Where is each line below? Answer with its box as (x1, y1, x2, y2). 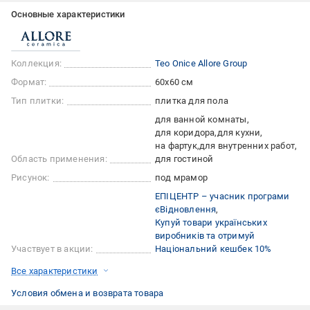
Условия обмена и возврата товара (11, 287, 164, 298)
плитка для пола (155, 95, 228, 106)
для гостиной (155, 153, 214, 164)
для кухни (217, 127, 261, 138)
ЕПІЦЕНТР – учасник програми (155, 190, 290, 201)
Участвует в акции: (11, 243, 93, 254)
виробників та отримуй (155, 230, 255, 241)
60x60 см (155, 76, 194, 87)
